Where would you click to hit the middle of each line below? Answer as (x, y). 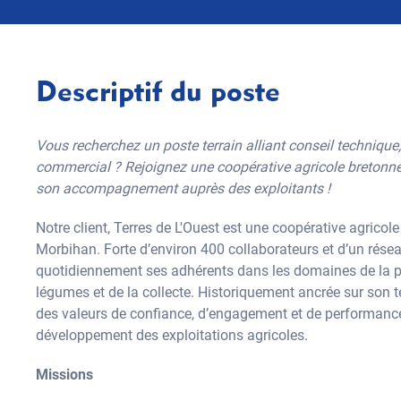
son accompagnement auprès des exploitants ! (183, 188)
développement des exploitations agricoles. (172, 335)
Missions (64, 375)
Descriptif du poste (158, 91)
